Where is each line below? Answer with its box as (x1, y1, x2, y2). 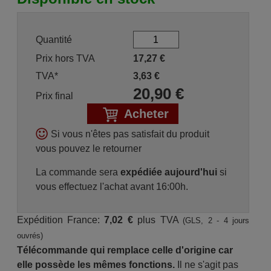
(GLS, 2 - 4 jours (183, 216, 250, 225)
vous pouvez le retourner (35, 143, 142, 154)
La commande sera (35, 167, 120, 177)
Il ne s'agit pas (174, 260, 238, 270)
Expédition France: (16, 215, 105, 225)
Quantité (35, 34, 72, 45)
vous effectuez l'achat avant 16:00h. (35, 181, 188, 192)
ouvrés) (16, 231, 43, 240)
